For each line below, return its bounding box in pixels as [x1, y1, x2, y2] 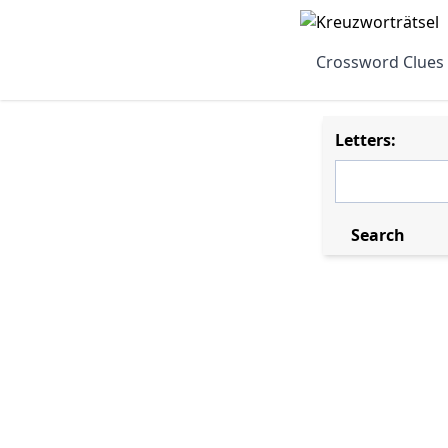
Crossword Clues [316, 51, 444, 73]
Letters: [335, 129, 396, 151]
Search [351, 224, 405, 246]
